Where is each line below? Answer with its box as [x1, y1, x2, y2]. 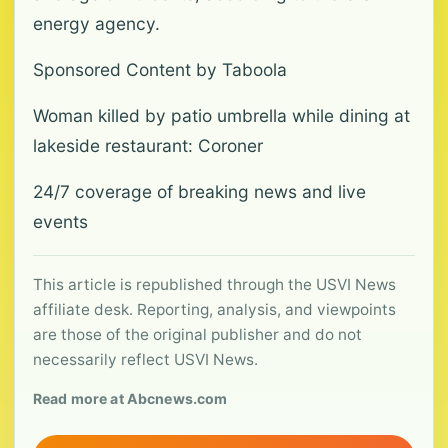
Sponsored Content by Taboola [33, 59, 287, 80]
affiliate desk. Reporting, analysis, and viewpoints [33, 300, 396, 319]
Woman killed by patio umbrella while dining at [33, 105, 410, 126]
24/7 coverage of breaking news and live [33, 181, 366, 202]
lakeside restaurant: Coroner [33, 135, 263, 156]
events [33, 211, 88, 232]
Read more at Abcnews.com [33, 390, 228, 407]
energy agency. [33, 13, 160, 34]
